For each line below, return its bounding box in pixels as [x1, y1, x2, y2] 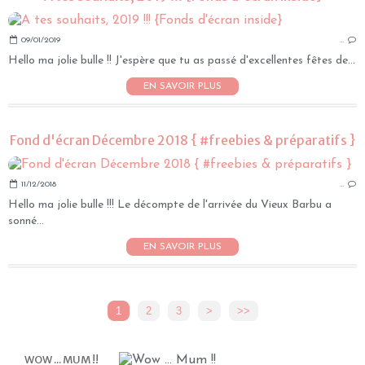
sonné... [8, 215, 44, 228]
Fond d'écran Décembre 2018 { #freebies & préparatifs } [10, 132, 355, 149]
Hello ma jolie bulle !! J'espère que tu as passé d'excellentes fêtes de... [8, 55, 355, 68]
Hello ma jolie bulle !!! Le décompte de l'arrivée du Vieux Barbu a [8, 199, 332, 212]
